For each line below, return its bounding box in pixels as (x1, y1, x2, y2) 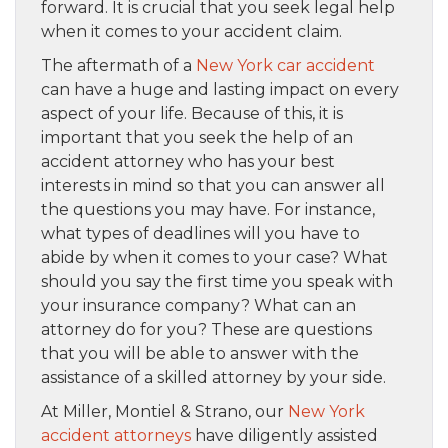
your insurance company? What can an (41, 296, 356, 316)
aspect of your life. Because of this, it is (41, 104, 343, 124)
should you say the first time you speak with (41, 272, 393, 292)
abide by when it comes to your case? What (41, 248, 388, 268)
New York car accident (196, 56, 375, 76)
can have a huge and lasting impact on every (41, 80, 399, 100)
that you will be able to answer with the (41, 344, 359, 364)
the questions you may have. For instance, (41, 200, 375, 220)
